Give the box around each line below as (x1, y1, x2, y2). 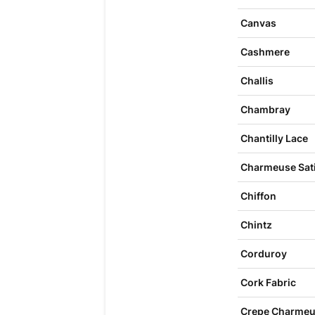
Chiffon (240, 190, 276, 202)
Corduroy (240, 247, 287, 259)
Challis (240, 75, 274, 86)
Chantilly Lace (240, 132, 308, 144)
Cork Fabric (240, 276, 296, 288)
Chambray (240, 103, 290, 115)
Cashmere (240, 46, 290, 58)
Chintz (240, 219, 272, 231)
